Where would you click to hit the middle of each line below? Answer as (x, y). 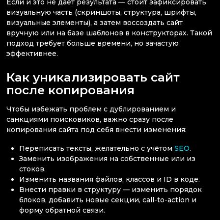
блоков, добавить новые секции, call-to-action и (108, 200)
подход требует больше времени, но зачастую (93, 43)
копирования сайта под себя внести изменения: (96, 130)
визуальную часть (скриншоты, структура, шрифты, (101, 12)
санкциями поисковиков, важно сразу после (90, 120)
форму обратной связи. (62, 210)
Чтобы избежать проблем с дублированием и (91, 109)
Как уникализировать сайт (93, 77)
